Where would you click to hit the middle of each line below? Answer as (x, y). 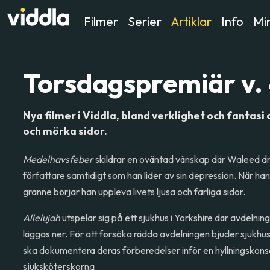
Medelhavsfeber (58, 159)
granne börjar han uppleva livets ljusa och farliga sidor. (134, 192)
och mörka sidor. (65, 131)
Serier (144, 21)
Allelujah (43, 218)
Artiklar (191, 21)
